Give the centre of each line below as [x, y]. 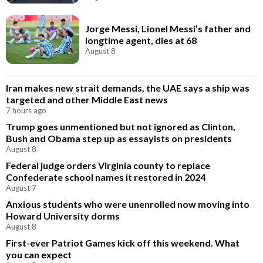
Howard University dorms [63, 216]
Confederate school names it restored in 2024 [106, 177]
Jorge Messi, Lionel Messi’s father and [168, 29]
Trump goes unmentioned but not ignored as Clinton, [121, 127]
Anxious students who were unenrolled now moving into [128, 204]
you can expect [39, 255]
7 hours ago [26, 111]
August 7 [21, 188]
